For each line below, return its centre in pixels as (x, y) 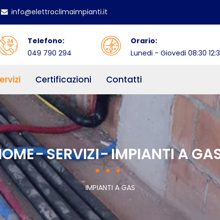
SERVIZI (73, 154)
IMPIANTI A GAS (110, 188)
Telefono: (46, 41)
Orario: (144, 41)
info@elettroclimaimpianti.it (59, 12)
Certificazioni (63, 80)
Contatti (124, 80)
